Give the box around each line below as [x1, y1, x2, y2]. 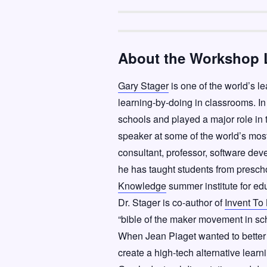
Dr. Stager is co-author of [118, 195, 225, 209]
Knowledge [118, 179, 166, 193]
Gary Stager [118, 79, 169, 92]
